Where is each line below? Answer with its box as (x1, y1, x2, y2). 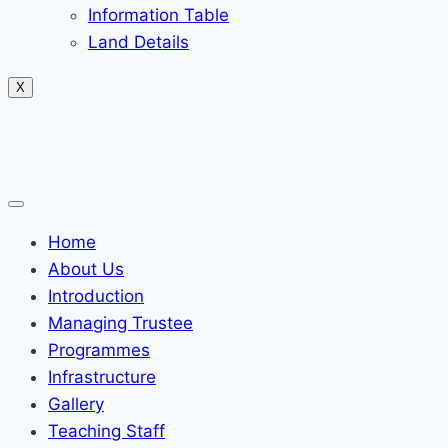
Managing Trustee (48, 313, 193, 333)
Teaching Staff (48, 421, 165, 441)
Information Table (88, 5, 229, 25)
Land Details (88, 32, 189, 52)
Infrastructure (48, 367, 156, 387)
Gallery (48, 394, 104, 414)
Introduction (48, 286, 144, 306)
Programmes (48, 340, 150, 360)
